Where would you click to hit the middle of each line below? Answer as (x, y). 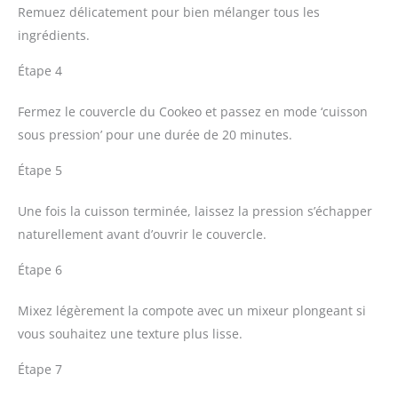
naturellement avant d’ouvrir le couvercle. (142, 235)
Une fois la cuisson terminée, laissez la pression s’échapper (195, 211)
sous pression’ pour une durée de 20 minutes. (155, 135)
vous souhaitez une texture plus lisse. (130, 334)
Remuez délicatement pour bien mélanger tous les (169, 12)
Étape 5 (40, 171)
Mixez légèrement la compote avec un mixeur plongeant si (192, 311)
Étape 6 (40, 270)
